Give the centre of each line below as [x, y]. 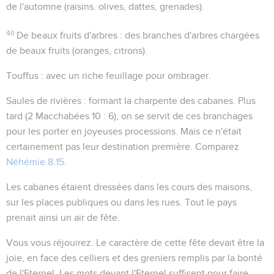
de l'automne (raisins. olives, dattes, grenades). [105, 6]
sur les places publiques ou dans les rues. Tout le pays [121, 202]
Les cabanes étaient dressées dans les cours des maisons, [129, 187]
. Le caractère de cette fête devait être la [178, 243]
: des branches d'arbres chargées [189, 35]
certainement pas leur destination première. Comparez [123, 146]
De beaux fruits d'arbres [67, 35]
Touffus [22, 76]
